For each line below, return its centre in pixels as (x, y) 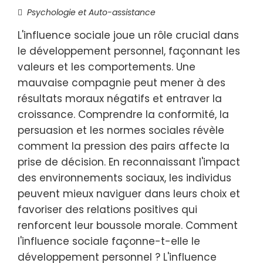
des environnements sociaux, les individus (124, 178)
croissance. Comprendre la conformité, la (123, 114)
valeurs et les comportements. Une (107, 67)
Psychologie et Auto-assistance (91, 12)
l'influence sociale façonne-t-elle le (109, 241)
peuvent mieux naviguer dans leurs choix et (129, 194)
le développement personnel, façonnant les (129, 51)
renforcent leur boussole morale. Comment (128, 225)
